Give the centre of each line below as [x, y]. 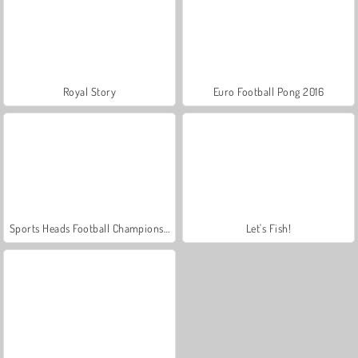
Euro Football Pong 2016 [268, 91]
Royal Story [89, 91]
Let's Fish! [268, 228]
